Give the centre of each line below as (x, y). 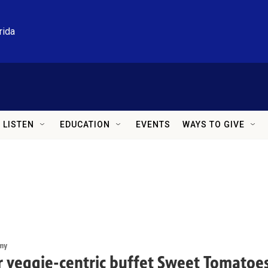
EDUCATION (85, 124)
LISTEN (19, 124)
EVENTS (153, 124)
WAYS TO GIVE (214, 124)
